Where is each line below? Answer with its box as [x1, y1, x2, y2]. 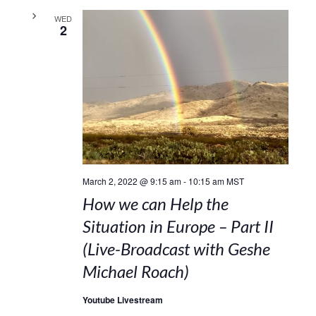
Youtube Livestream [82, 293, 163, 306]
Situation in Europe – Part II [82, 215, 274, 236]
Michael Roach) [82, 260, 189, 281]
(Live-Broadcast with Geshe [82, 238, 270, 259]
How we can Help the [82, 193, 229, 214]
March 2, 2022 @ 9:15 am [82, 174, 181, 187]
